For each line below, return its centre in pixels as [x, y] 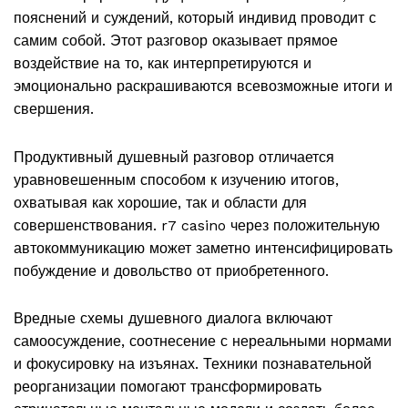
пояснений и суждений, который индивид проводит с [195, 18]
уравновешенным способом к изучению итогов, [176, 179]
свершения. [54, 109]
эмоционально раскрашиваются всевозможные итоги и [203, 87]
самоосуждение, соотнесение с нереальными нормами [203, 341]
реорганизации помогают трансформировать [168, 386]
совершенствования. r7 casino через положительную [197, 225]
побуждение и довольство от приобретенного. [171, 270]
